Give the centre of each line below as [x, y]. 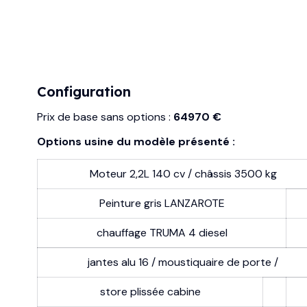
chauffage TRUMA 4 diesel [162, 232]
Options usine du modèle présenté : [136, 141]
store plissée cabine [150, 291]
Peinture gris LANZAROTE [162, 203]
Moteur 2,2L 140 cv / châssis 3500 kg [183, 173]
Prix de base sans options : [106, 116]
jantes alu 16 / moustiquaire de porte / [183, 262]
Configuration [84, 91]
